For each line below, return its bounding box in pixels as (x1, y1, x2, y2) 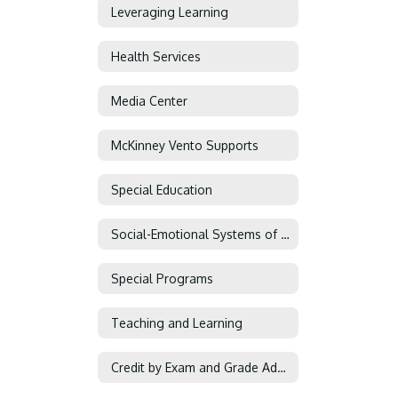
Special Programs (111, 270, 213, 286)
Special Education (111, 181, 212, 197)
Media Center (111, 92, 187, 108)
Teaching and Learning (111, 314, 243, 330)
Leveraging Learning (111, 4, 228, 20)
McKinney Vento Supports (111, 137, 259, 153)
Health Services (111, 48, 201, 64)
